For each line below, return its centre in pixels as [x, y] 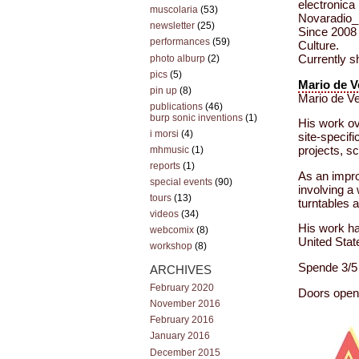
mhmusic [169, 149]
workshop [171, 246]
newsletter [172, 26]
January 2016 [180, 336]
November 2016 [185, 304]
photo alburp [177, 58]
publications [176, 106]
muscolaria [174, 10]
